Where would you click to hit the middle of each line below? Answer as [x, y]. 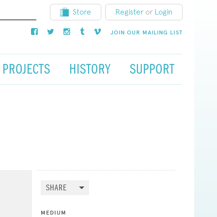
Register [129, 12]
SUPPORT [152, 69]
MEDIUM [53, 212]
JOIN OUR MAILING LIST [146, 32]
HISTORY [90, 69]
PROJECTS [26, 69]
